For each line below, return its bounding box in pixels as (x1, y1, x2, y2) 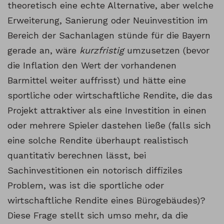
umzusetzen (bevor (124, 45, 209, 56)
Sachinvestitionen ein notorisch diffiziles (7, 165, 182, 176)
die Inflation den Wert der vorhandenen (7, 60, 176, 71)
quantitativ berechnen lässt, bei (7, 150, 146, 161)
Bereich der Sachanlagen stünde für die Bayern (7, 30, 210, 41)
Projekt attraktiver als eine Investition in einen (7, 105, 206, 116)
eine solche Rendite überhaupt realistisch (7, 135, 188, 146)
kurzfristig (79, 45, 124, 56)
